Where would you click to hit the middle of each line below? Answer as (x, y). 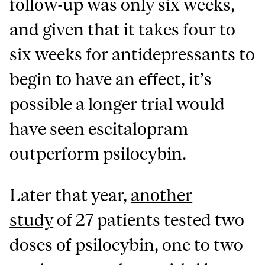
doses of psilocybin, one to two (127, 244)
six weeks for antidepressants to (132, 54)
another (162, 195)
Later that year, (70, 195)
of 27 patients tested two (149, 219)
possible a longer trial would (117, 104)
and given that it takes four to (123, 29)
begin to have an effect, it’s (111, 79)
